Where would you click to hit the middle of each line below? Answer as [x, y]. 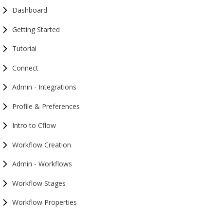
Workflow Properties [45, 202]
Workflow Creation [42, 145]
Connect [25, 68]
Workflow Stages [39, 183]
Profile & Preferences [46, 106]
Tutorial [24, 48]
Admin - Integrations [44, 87]
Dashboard [30, 10]
